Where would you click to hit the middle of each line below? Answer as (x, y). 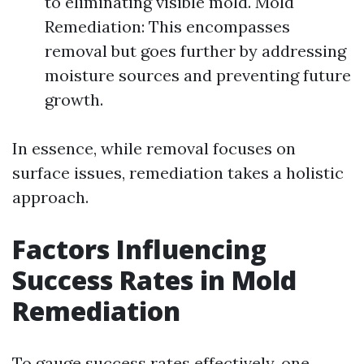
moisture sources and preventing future (198, 75)
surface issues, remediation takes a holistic (178, 173)
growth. (74, 100)
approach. (50, 197)
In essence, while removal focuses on (154, 148)
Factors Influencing (139, 249)
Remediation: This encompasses (167, 26)
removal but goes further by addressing (195, 51)
